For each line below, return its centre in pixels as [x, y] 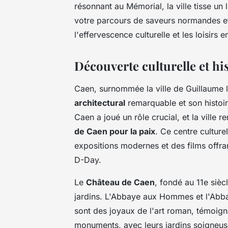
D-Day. [88, 160]
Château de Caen [120, 182]
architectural [100, 103]
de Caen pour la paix [115, 132]
